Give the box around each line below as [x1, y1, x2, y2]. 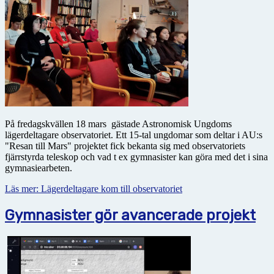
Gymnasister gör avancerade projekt [5, 207, 256, 224]
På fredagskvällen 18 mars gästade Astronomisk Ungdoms [5, 119, 232, 130]
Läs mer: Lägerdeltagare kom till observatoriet [5, 183, 182, 194]
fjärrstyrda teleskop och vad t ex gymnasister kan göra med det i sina [5, 152, 268, 163]
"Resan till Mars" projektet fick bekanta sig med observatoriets [5, 141, 245, 152]
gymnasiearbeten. [5, 163, 72, 174]
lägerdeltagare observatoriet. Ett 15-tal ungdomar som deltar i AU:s [5, 130, 262, 141]
